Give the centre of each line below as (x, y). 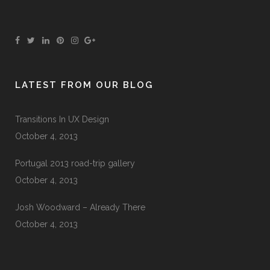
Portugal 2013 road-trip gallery (75, 164)
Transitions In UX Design (62, 120)
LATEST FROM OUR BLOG (84, 85)
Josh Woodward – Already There (80, 208)
